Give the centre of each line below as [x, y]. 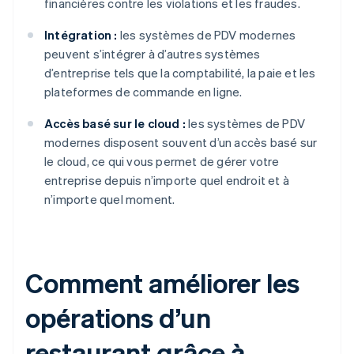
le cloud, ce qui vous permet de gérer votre [162, 162]
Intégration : [81, 35]
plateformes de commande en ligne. [143, 92]
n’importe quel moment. [110, 200]
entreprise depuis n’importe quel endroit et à [167, 181]
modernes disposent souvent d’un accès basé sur [181, 143]
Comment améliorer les [162, 283]
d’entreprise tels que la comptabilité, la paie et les [180, 73]
